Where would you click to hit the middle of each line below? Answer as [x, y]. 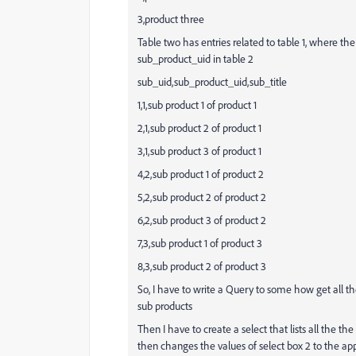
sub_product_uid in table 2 [195, 58]
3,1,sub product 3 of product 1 [199, 151]
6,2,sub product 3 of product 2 [202, 220]
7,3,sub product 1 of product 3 [200, 243]
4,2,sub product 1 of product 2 [201, 174]
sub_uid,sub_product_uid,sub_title [212, 81]
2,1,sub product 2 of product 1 [199, 128]
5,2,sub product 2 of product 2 [202, 197]
